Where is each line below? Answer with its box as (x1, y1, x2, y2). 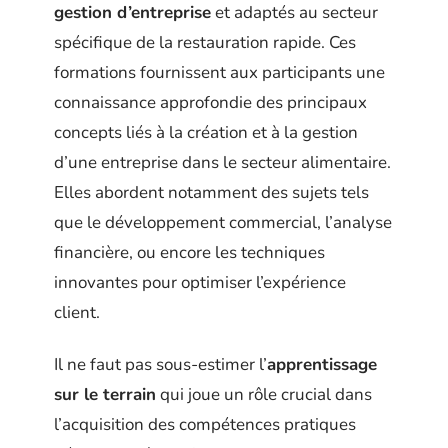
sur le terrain (54, 383, 156, 407)
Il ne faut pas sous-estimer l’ (54, 353, 267, 377)
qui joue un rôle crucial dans (156, 383, 372, 407)
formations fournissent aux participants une (54, 60, 385, 84)
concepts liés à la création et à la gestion (54, 120, 358, 144)
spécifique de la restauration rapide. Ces (54, 30, 356, 54)
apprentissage (267, 353, 377, 377)
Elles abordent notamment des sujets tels (54, 180, 369, 204)
